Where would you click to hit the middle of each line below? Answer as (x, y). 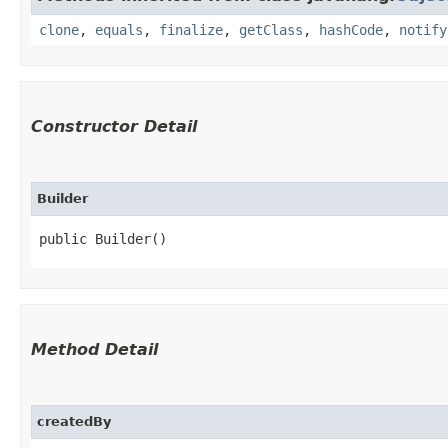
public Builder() (103, 238)
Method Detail (94, 349)
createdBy (74, 421)
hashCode (351, 29)
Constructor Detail (114, 126)
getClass (271, 29)
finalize (191, 29)
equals (119, 29)
